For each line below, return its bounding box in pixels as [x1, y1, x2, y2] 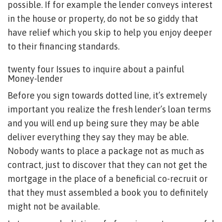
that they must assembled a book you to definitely [7, 187, 208, 198]
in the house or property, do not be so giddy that [7, 13, 198, 24]
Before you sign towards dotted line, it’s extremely [7, 90, 207, 101]
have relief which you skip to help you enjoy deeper [7, 27, 212, 38]
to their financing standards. [7, 41, 119, 52]
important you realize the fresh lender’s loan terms [7, 104, 211, 114]
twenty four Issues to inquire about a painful [7, 64, 184, 74]
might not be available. [7, 201, 100, 212]
